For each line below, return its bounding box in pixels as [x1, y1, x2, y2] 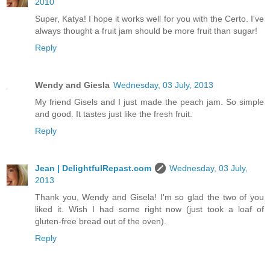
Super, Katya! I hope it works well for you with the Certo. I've [35, 14, 264, 24]
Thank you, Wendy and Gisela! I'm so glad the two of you [35, 192, 264, 202]
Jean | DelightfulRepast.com [35, 163, 151, 174]
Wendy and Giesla [35, 80, 110, 90]
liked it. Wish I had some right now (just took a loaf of [35, 204, 264, 215]
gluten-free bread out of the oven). [35, 216, 166, 227]
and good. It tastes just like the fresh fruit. [35, 109, 192, 119]
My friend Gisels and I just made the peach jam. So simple [35, 97, 264, 107]
